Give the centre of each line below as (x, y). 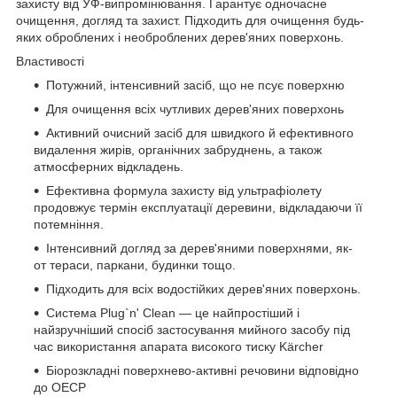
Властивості (50, 61)
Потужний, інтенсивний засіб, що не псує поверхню (195, 85)
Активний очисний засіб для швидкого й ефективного (200, 132)
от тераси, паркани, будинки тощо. (135, 265)
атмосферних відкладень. (109, 166)
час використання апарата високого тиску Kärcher (179, 346)
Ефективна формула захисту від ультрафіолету (184, 190)
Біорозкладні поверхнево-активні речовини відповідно (202, 370)
